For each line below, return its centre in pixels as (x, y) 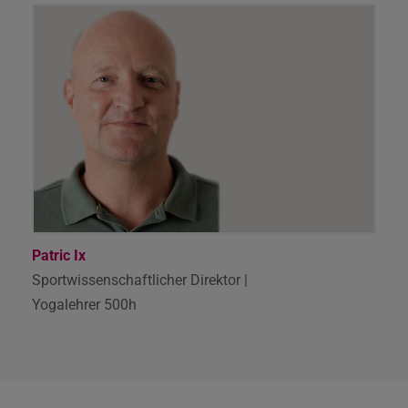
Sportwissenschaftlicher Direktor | (140, 280)
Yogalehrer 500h (84, 305)
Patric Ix (59, 256)
